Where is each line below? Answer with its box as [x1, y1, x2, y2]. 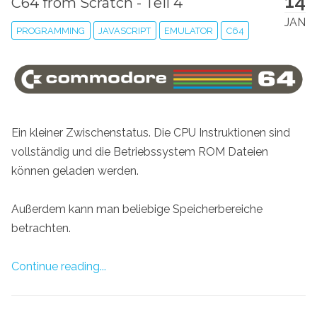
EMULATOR [163, 25, 213, 36]
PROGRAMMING [16, 25, 86, 36]
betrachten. [11, 221, 71, 235]
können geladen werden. [11, 163, 139, 178]
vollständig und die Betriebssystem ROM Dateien [11, 144, 268, 158]
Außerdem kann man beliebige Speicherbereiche [11, 202, 263, 216]
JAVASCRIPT [98, 25, 151, 36]
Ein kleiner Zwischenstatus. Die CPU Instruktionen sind [11, 125, 290, 139]
